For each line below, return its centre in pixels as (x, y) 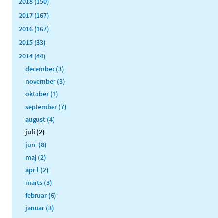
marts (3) (39, 183)
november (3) (45, 82)
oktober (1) (42, 94)
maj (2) (36, 157)
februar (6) (41, 195)
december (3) (45, 69)
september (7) (46, 107)
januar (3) (40, 208)
